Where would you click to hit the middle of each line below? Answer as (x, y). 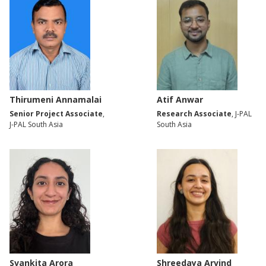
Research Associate (194, 113)
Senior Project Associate (56, 113)
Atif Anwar (180, 99)
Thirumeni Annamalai (56, 99)
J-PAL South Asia (36, 124)
